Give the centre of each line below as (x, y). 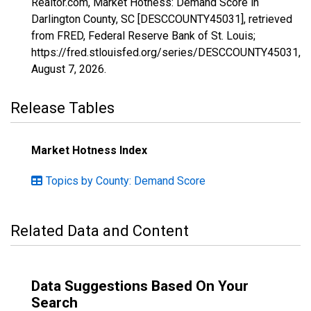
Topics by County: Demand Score (126, 181)
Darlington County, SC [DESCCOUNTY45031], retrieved (162, 19)
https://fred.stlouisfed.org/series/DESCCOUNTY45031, (166, 52)
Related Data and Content (100, 231)
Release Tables (62, 108)
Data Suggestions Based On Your (140, 286)
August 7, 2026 (68, 69)
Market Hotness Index (89, 150)
